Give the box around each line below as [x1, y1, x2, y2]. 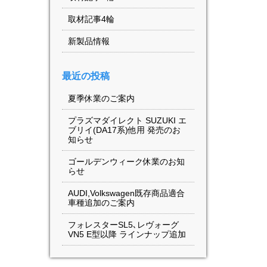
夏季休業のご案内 [67, 94, 135, 103]
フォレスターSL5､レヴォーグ [67, 220, 179, 229]
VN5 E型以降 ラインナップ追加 [67, 229, 186, 239]
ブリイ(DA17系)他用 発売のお [67, 125, 181, 135]
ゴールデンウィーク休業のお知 [67, 157, 185, 166]
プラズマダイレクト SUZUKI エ [67, 116, 187, 125]
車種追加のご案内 [67, 198, 135, 207]
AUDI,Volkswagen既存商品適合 [67, 188, 185, 198]
